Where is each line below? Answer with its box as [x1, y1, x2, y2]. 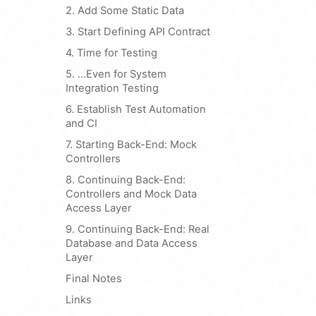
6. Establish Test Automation [66, 103, 206, 116]
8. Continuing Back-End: [66, 174, 186, 186]
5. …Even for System [66, 68, 166, 80]
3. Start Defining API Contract [66, 25, 210, 38]
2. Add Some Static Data [66, 4, 184, 17]
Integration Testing [66, 82, 159, 95]
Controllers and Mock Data [66, 188, 197, 200]
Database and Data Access [66, 237, 197, 250]
